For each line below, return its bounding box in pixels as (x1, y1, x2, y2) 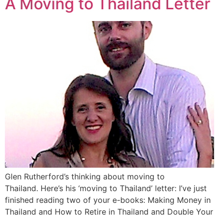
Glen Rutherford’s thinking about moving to (5, 171, 165, 181)
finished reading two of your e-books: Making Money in (5, 195, 211, 205)
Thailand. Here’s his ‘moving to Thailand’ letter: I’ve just (5, 183, 207, 193)
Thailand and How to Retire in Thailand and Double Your (5, 206, 213, 217)
